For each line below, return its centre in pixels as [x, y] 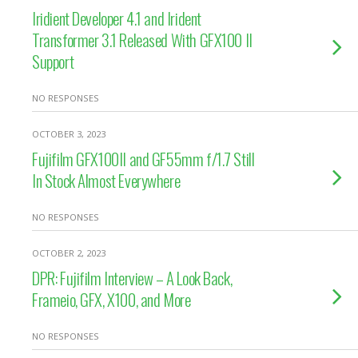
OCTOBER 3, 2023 [69, 134]
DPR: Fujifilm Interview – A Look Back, [132, 278]
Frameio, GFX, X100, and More [111, 299]
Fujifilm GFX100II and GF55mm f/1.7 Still [143, 159]
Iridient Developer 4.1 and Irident [117, 18]
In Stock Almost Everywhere [106, 180]
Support [53, 61]
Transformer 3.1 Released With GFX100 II [142, 40]
